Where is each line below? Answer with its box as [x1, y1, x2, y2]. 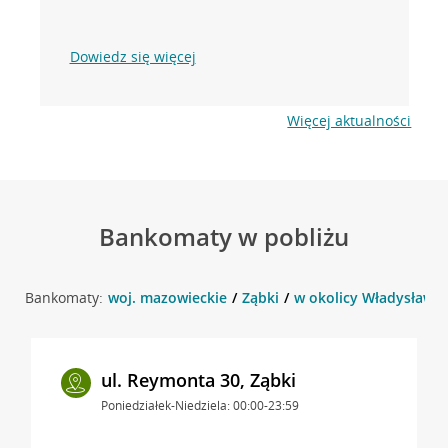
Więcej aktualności [287, 110, 412, 130]
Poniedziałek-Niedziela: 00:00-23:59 [100, 396, 299, 414]
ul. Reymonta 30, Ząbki [100, 367, 296, 392]
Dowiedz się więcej [69, 46, 196, 66]
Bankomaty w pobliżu [99, 219, 349, 253]
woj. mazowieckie [107, 287, 227, 307]
